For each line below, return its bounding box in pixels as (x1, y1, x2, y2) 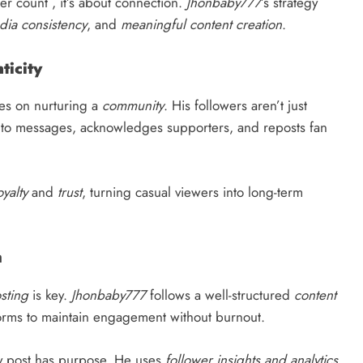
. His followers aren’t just (164, 96, 307, 116)
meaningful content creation (121, 15, 282, 35)
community (102, 96, 164, 116)
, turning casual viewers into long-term (82, 181, 303, 202)
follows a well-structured (146, 285, 294, 305)
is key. (28, 285, 71, 305)
